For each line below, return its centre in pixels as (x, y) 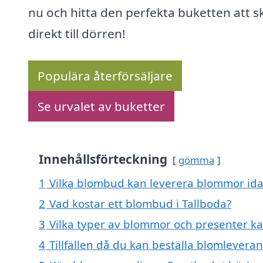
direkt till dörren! (77, 34)
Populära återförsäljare (105, 76)
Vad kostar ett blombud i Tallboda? (140, 204)
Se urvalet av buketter (101, 107)
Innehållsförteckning (103, 159)
